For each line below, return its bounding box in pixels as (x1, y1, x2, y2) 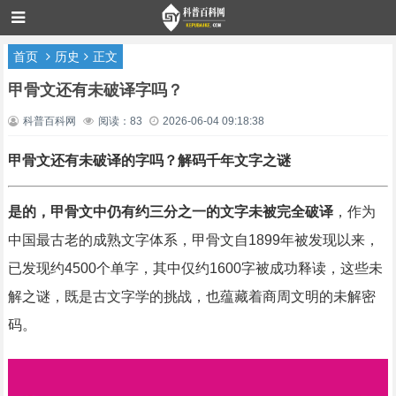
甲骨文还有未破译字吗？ (7, 81, 183, 99)
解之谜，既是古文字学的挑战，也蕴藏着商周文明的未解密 (7, 289, 376, 304)
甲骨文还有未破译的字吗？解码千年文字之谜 (7, 153, 291, 168)
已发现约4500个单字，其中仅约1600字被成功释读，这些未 (7, 261, 383, 276)
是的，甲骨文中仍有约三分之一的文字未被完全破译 (7, 204, 333, 219)
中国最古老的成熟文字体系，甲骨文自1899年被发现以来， (7, 232, 379, 247)
